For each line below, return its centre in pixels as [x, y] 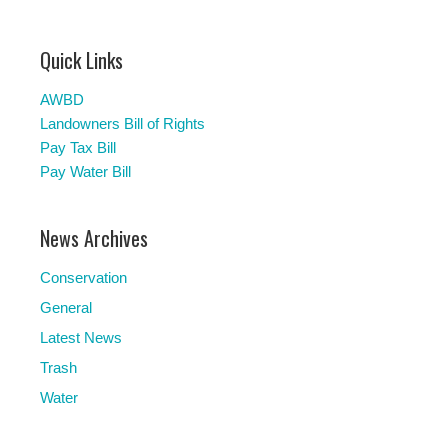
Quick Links [81, 60]
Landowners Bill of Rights [122, 124]
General [66, 308]
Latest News [81, 338]
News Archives [94, 238]
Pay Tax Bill [78, 148]
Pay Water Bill [85, 172]
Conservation [83, 278]
